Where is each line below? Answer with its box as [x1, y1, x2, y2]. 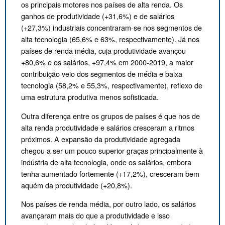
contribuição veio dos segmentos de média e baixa [21, 68, 182, 79]
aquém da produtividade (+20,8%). [21, 179, 132, 190]
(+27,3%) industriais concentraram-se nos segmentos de [21, 22, 202, 33]
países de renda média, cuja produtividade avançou [21, 45, 186, 56]
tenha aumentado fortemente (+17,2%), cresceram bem [21, 168, 199, 179]
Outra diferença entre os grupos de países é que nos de [21, 110, 200, 121]
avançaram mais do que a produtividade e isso [21, 210, 170, 221]
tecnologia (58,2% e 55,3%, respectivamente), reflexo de [21, 80, 202, 91]
